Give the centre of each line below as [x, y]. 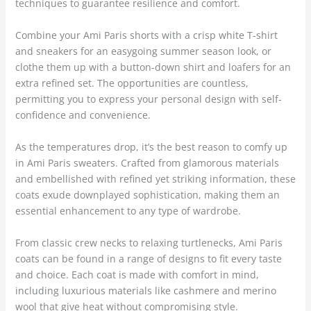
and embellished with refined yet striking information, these [155, 179]
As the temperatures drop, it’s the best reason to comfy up [151, 147]
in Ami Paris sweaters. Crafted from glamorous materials [147, 163]
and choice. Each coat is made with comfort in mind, [137, 275]
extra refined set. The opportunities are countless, [132, 83]
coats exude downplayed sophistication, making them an [147, 195]
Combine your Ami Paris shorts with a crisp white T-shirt [146, 35]
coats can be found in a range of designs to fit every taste [148, 259]
